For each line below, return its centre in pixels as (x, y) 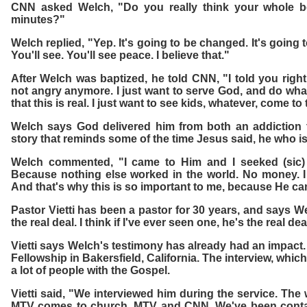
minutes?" (38, 20)
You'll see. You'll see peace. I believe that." (120, 55)
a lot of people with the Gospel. (90, 270)
